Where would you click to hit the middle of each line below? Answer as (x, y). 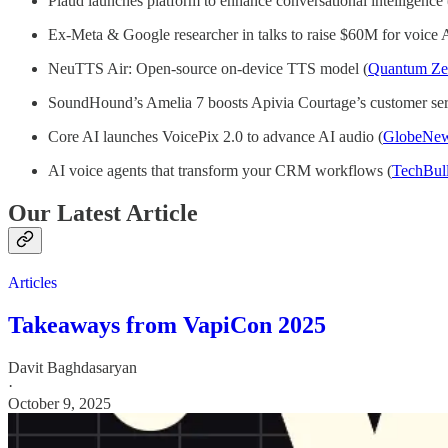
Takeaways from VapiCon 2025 (167, 325)
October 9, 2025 (59, 403)
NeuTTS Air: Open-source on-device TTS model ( (208, 69)
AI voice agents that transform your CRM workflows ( (220, 171)
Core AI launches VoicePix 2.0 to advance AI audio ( (215, 137)
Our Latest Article (103, 213)
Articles (32, 283)
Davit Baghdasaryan (72, 367)
